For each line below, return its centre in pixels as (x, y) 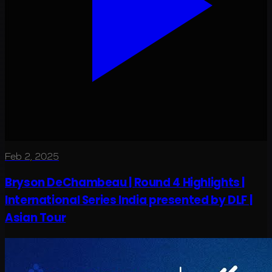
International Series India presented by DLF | (129, 200)
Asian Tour (36, 217)
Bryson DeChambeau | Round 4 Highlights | (125, 182)
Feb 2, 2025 (32, 157)
